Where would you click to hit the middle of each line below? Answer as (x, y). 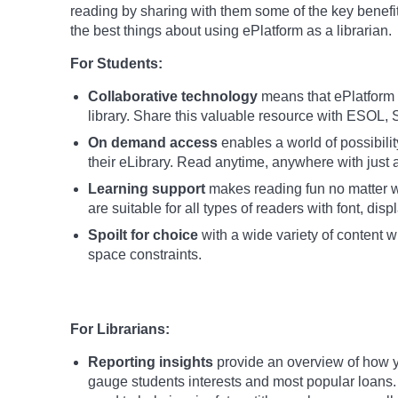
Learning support (147, 189)
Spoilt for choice (143, 235)
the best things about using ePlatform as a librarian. (231, 31)
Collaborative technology (173, 96)
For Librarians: (122, 329)
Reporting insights (151, 362)
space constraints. (145, 255)
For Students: (116, 64)
